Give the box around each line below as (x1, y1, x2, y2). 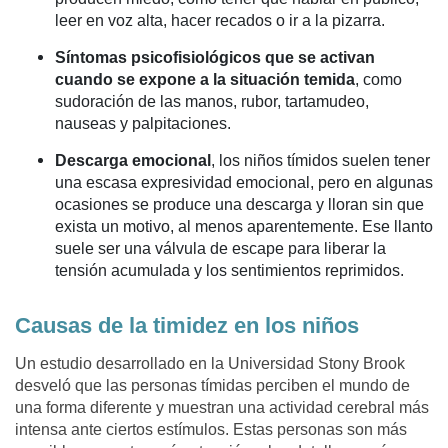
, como (355, 70, 402, 90)
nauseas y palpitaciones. (55, 114, 231, 134)
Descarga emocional (55, 151, 211, 171)
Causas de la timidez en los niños (15, 313, 359, 339)
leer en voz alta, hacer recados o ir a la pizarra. (55, 10, 385, 30)
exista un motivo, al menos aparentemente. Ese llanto (55, 217, 433, 237)
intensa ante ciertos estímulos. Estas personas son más (15, 419, 407, 439)
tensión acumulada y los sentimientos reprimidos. (55, 261, 404, 281)
